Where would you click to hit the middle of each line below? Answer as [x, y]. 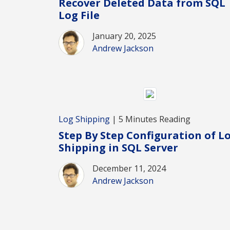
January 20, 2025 [124, 36]
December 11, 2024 [129, 169]
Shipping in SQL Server [118, 148]
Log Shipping [84, 119]
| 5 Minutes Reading [150, 119]
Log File [79, 15]
